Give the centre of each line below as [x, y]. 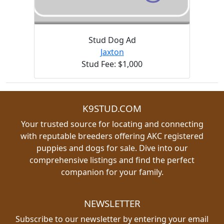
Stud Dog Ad [112, 40]
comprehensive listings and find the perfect [112, 160]
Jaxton [112, 52]
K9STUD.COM [112, 108]
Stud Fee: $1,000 [112, 64]
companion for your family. [112, 172]
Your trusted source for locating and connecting [112, 124]
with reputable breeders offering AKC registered [112, 136]
